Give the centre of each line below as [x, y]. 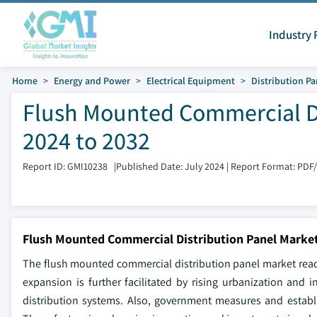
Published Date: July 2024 [170, 166]
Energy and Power [92, 81]
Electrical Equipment [191, 81]
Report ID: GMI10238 [65, 166]
